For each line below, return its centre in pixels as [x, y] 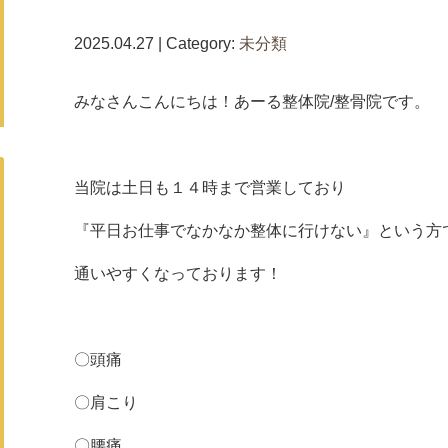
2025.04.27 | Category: [156, 43]
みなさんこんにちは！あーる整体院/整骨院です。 [252, 101]
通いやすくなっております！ [178, 273]
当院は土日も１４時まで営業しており [210, 187]
